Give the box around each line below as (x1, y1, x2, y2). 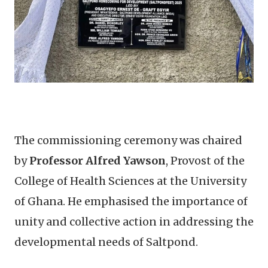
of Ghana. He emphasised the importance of (14, 194, 248, 208)
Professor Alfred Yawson (29, 153, 166, 167)
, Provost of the (166, 153, 245, 167)
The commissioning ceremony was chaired (14, 133, 242, 147)
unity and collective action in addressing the (14, 214, 254, 229)
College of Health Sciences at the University (14, 173, 246, 188)
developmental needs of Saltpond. (14, 234, 198, 249)
